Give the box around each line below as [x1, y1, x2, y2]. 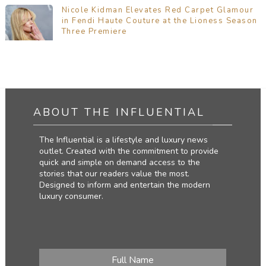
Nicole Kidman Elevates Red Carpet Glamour [61, 5, 254, 16]
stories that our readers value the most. [39, 168, 190, 180]
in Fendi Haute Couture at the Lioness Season [61, 15, 258, 27]
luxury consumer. [39, 191, 104, 202]
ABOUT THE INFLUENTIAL [33, 105, 205, 120]
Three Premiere [61, 26, 127, 37]
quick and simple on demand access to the [39, 157, 201, 169]
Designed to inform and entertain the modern [39, 179, 211, 191]
